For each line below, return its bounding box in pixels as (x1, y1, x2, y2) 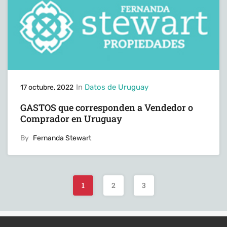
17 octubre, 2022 (20, 83, 73, 92)
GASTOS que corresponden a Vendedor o (20, 101, 193, 114)
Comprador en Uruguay (20, 112, 122, 125)
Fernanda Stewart (33, 134, 91, 143)
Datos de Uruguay (85, 83, 148, 92)
